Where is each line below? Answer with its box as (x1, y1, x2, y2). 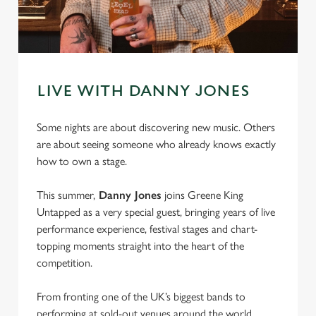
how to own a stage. (37, 154, 127, 168)
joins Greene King (162, 188, 243, 202)
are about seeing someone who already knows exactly (37, 138, 276, 151)
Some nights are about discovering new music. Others (37, 121, 275, 134)
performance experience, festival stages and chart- (37, 222, 257, 236)
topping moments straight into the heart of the (37, 239, 244, 253)
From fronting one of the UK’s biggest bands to (37, 290, 245, 303)
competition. (37, 256, 92, 269)
